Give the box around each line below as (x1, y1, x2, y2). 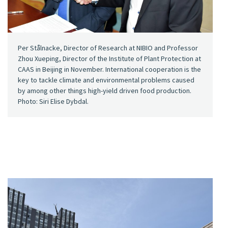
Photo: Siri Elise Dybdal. (18, 96, 89, 106)
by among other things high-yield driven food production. (18, 85, 191, 95)
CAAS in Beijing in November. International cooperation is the (18, 64, 201, 74)
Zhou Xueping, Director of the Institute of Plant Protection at (18, 53, 201, 63)
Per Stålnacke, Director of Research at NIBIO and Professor (18, 43, 198, 52)
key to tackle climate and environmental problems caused (18, 75, 194, 84)
